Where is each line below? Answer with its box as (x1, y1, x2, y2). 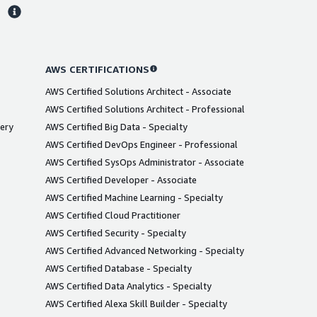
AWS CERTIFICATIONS (45, 62, 149, 75)
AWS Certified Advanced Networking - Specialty (45, 244, 244, 256)
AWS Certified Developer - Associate (45, 173, 197, 185)
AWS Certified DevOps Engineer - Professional (45, 138, 238, 150)
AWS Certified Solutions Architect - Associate (45, 85, 231, 97)
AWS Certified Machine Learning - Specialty (45, 191, 223, 203)
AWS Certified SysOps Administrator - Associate (45, 156, 244, 168)
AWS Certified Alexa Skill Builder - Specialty (45, 297, 227, 309)
